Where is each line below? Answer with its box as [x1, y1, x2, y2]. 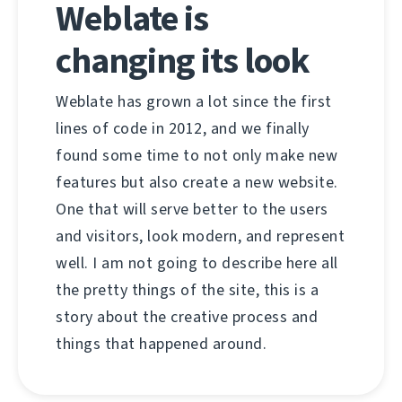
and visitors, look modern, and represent [56, 225, 345, 248]
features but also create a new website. [56, 171, 338, 194]
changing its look [56, 37, 310, 85]
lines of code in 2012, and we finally [56, 118, 310, 140]
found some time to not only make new [56, 144, 337, 167]
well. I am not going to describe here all [56, 252, 338, 275]
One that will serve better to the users [56, 198, 328, 221]
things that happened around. [56, 333, 267, 355]
